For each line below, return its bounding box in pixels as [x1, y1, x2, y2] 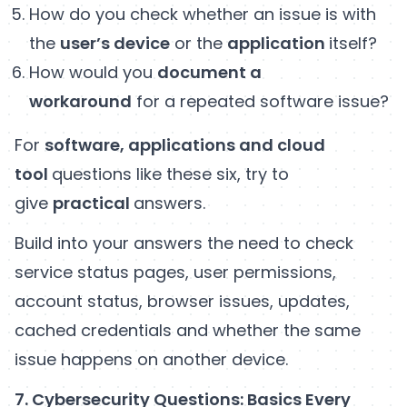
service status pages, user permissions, [15, 260, 336, 283]
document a [157, 60, 262, 84]
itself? [329, 31, 377, 55]
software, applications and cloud [45, 133, 325, 156]
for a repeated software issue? [132, 89, 389, 113]
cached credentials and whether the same [15, 318, 361, 342]
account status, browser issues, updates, [15, 289, 350, 313]
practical [53, 191, 134, 214]
